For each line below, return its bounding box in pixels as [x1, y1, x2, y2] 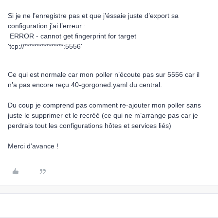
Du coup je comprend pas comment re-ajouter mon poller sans [8, 101, 201, 109]
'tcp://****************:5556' [8, 42, 82, 50]
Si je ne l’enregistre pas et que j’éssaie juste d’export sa [8, 12, 179, 19]
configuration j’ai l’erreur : [8, 22, 86, 30]
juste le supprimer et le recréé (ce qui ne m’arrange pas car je [8, 111, 198, 119]
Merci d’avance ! [8, 142, 58, 150]
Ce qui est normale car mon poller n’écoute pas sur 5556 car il [8, 71, 200, 78]
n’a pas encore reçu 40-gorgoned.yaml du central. [8, 81, 162, 89]
